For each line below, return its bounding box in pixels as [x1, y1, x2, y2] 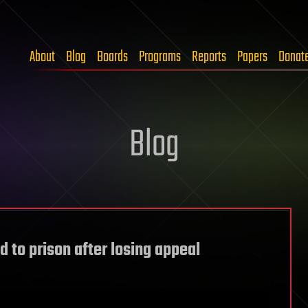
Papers [237, 45, 267, 69]
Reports [192, 45, 226, 69]
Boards [97, 45, 128, 69]
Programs [139, 45, 181, 69]
